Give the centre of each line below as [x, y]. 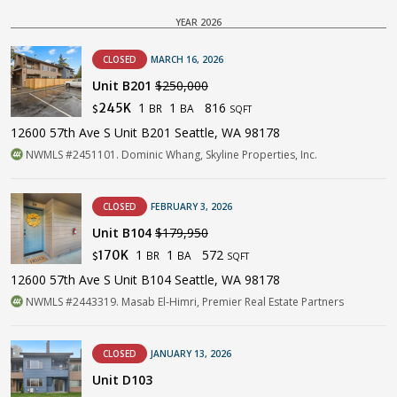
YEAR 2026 [198, 22]
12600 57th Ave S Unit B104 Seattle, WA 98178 [145, 279]
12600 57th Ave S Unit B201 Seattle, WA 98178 [145, 132]
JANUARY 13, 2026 [191, 353]
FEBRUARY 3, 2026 [191, 206]
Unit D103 [122, 379]
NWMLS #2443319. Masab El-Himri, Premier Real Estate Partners [183, 301]
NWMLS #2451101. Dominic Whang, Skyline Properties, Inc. [170, 154]
